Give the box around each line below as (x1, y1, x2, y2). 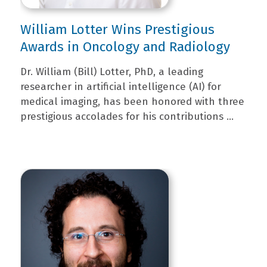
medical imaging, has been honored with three (20, 95, 244, 108)
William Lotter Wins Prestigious (20, 21, 215, 38)
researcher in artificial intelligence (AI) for (20, 80, 221, 93)
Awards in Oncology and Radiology (20, 39, 230, 55)
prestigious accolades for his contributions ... (20, 110, 234, 123)
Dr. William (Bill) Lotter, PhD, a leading (20, 66, 203, 78)
